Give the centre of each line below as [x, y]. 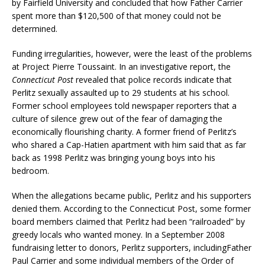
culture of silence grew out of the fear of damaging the [117, 118]
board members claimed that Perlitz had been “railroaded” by [128, 221]
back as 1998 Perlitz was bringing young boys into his [114, 157]
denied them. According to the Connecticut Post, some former [131, 208]
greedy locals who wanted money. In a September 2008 [118, 234]
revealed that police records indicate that [153, 79]
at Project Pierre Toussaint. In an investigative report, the [121, 66]
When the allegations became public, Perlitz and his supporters [132, 195]
